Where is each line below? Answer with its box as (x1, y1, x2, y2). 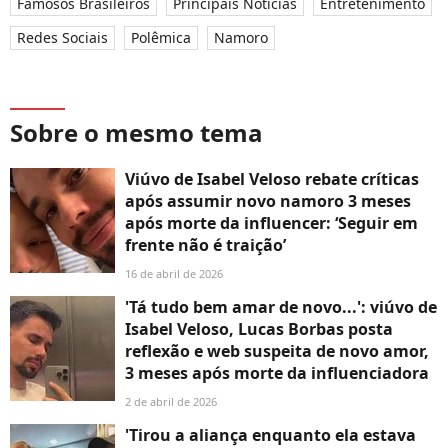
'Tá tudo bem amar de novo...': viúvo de (125, 295, 437, 318)
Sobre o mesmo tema (10, 115, 263, 149)
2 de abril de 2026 (125, 393, 217, 409)
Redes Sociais (17, 27, 108, 47)
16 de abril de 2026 (125, 265, 223, 281)
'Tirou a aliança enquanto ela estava (125, 423, 416, 446)
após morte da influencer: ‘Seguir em (125, 211, 418, 234)
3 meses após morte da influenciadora (125, 361, 429, 384)
